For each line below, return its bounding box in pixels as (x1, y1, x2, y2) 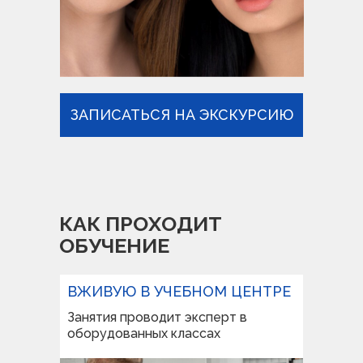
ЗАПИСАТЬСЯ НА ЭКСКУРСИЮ (70, 106, 293, 123)
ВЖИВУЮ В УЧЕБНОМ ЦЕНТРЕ (67, 283, 291, 300)
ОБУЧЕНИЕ (59, 233, 169, 258)
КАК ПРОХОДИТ (59, 211, 222, 236)
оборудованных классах (67, 326, 220, 341)
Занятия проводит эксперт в (67, 310, 247, 325)
